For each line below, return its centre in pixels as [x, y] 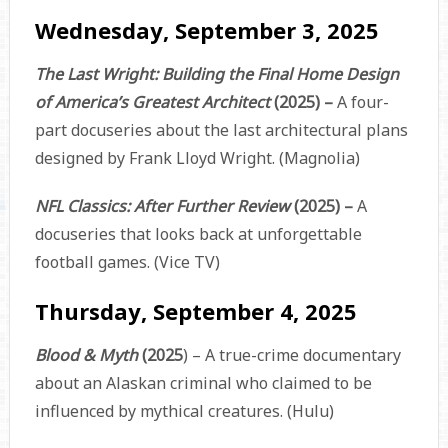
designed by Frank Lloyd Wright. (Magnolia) [197, 157]
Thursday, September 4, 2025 [195, 310]
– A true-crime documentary [296, 354]
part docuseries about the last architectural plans [221, 129]
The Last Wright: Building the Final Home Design [216, 73]
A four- [360, 101]
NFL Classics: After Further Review [164, 205]
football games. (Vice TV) [127, 261]
